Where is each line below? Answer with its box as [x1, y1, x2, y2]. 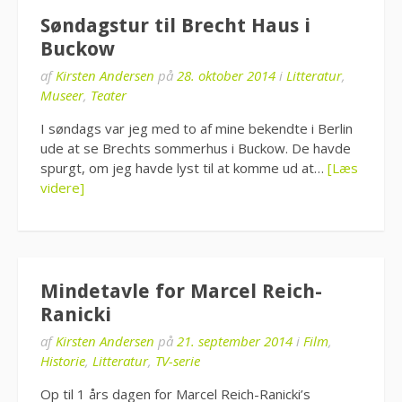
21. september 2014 [177, 332, 293, 350]
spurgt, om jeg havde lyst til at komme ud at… [40, 158, 328, 177]
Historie [40, 352, 85, 370]
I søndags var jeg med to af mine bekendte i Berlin [40, 118, 353, 137]
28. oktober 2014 [177, 66, 275, 84]
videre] [40, 178, 84, 197]
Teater [91, 85, 127, 104]
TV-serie [155, 352, 200, 370]
